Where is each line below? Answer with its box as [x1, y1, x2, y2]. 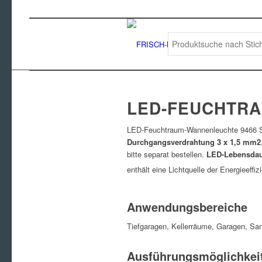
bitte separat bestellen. [127, 149, 206, 160]
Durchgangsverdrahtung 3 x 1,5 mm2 [127, 136, 261, 148]
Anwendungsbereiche [127, 198, 247, 215]
